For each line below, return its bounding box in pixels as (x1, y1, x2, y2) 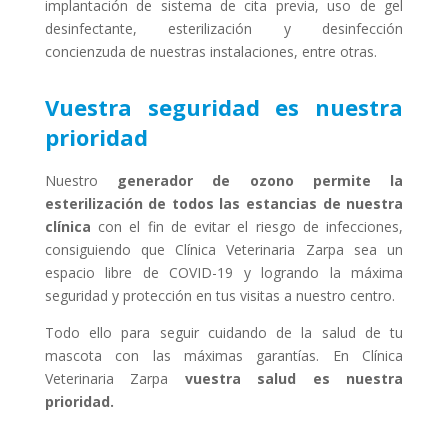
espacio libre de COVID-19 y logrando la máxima (44, 263, 404, 283)
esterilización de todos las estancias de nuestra (44, 194, 404, 214)
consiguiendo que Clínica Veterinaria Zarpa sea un (44, 240, 404, 260)
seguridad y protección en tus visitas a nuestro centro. (44, 286, 395, 306)
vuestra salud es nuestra (184, 369, 404, 389)
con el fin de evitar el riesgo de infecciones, (90, 217, 404, 237)
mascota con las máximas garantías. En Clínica (44, 346, 404, 366)
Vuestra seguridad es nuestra (44, 92, 404, 123)
